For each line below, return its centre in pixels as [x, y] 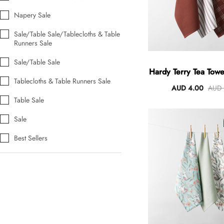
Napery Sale [32, 15]
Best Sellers [31, 138]
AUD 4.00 [187, 88]
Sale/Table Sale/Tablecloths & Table [67, 34]
